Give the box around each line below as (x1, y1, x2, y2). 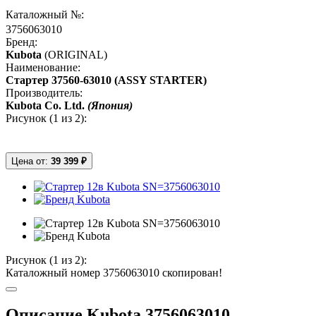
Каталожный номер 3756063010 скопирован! (6, 266, 222, 279)
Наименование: (6, 61, 80, 73)
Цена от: (11, 155, 51, 166)
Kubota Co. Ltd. (6, 99, 87, 111)
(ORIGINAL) (44, 48, 107, 61)
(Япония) (87, 99, 133, 111)
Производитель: (6, 86, 83, 99)
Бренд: (6, 35, 37, 48)
